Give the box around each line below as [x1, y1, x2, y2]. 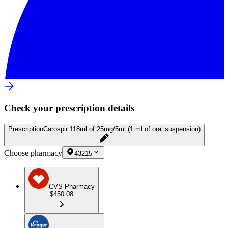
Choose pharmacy [4, 148, 62, 157]
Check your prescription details [4, 103, 134, 114]
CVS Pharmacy [49, 182, 95, 190]
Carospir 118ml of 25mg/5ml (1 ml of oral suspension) [43, 125, 201, 133]
